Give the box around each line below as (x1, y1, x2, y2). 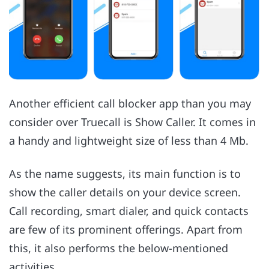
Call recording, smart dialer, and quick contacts (9, 203, 249, 218)
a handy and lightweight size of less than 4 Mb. (9, 133, 249, 148)
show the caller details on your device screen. (9, 184, 241, 199)
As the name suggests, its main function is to (9, 166, 241, 181)
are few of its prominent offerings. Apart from (9, 222, 243, 237)
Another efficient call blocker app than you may (9, 96, 251, 111)
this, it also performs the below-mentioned (9, 240, 228, 255)
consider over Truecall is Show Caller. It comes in (9, 115, 256, 130)
